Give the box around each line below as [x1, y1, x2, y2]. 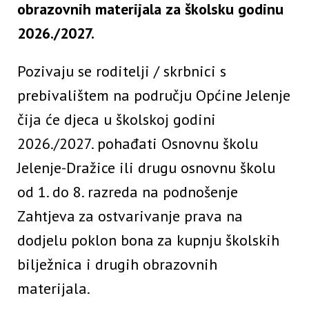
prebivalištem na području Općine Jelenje [17, 86, 290, 106]
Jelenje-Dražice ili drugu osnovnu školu [17, 158, 275, 178]
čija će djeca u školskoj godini [17, 110, 216, 130]
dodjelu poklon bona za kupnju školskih [17, 230, 279, 250]
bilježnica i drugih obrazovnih [17, 255, 217, 275]
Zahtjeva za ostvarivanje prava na [17, 206, 243, 226]
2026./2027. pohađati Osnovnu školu [17, 134, 258, 154]
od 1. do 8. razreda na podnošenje [17, 182, 238, 202]
